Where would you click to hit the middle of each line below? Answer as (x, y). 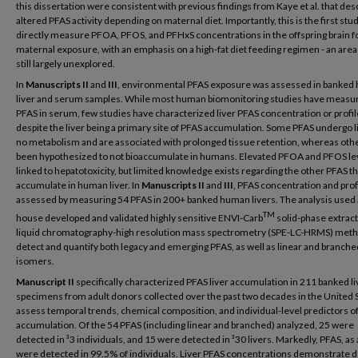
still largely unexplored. (66, 64)
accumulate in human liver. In (79, 185)
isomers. (35, 261)
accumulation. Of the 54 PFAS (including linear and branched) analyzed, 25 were (185, 325)
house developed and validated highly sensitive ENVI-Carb (139, 218)
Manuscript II (45, 282)
